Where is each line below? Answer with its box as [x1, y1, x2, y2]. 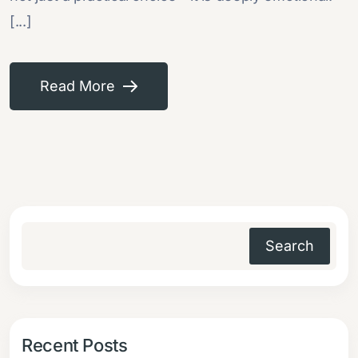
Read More [40, 77, 115, 94]
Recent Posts [22, 334, 128, 356]
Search [265, 237, 314, 254]
